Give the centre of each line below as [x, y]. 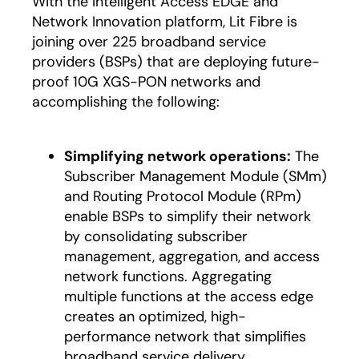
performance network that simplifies [185, 337]
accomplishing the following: [126, 102]
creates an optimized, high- [155, 317]
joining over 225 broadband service [149, 42]
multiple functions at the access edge [189, 296]
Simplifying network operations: [177, 156]
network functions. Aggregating [168, 276]
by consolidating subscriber [156, 236]
